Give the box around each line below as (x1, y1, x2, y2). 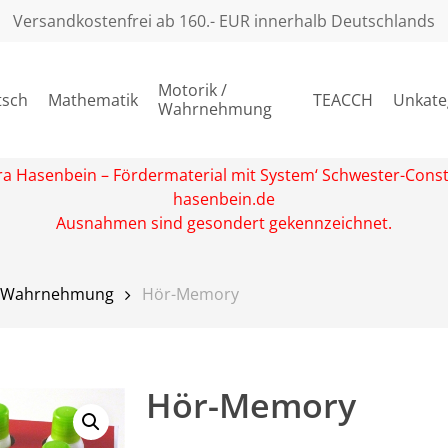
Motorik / (158, 79, 227, 101)
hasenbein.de (173, 188, 275, 210)
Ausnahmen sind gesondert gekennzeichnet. (56, 212, 392, 234)
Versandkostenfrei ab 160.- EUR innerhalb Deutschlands (12, 10, 435, 32)
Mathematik (48, 88, 138, 111)
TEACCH (313, 88, 373, 111)
